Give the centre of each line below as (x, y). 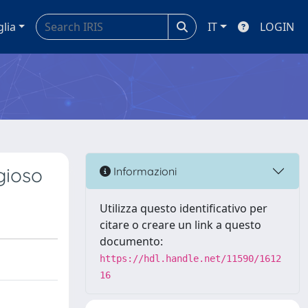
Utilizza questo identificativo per (184, 208)
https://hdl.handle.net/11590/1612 (190, 258)
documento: (131, 241)
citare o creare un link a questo (180, 225)
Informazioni (144, 171)
